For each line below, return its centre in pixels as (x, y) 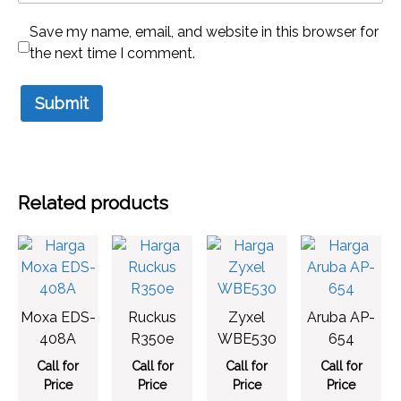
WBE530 (247, 338)
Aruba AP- (341, 317)
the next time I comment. (112, 53)
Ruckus (153, 317)
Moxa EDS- (58, 317)
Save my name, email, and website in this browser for (204, 31)
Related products (93, 202)
